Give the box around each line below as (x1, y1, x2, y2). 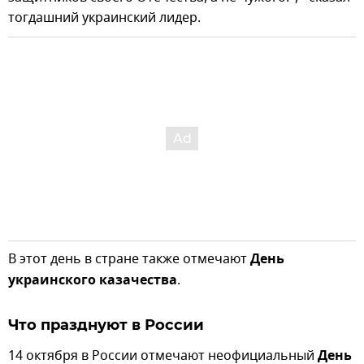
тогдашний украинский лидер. (8, 7, 201, 28)
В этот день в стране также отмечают (8, 249, 250, 269)
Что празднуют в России (8, 315, 204, 334)
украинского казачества (8, 270, 177, 292)
